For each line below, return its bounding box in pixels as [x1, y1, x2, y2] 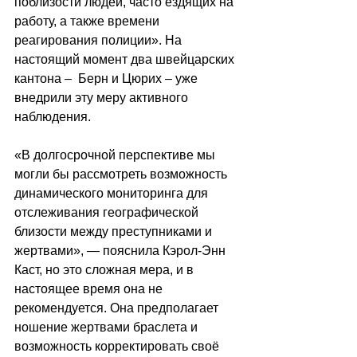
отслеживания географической [14, 205, 202, 219]
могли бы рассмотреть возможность [14, 167, 230, 181]
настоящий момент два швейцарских [14, 52, 237, 66]
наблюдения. [14, 109, 91, 124]
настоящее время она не [14, 281, 166, 296]
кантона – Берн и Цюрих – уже [14, 71, 201, 85]
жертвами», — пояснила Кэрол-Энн [14, 243, 229, 257]
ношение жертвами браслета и [14, 320, 201, 334]
